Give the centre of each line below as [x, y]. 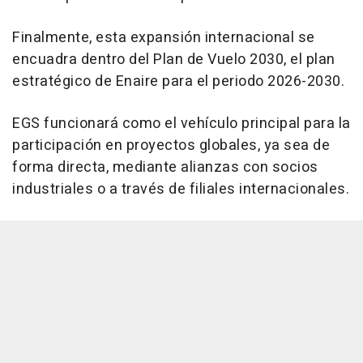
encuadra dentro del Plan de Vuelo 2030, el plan [174, 59]
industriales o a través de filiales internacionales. [181, 189]
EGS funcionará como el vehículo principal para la [181, 123]
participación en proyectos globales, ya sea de [171, 145]
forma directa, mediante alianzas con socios [165, 167]
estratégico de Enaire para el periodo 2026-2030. [178, 81]
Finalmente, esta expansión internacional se [164, 37]
